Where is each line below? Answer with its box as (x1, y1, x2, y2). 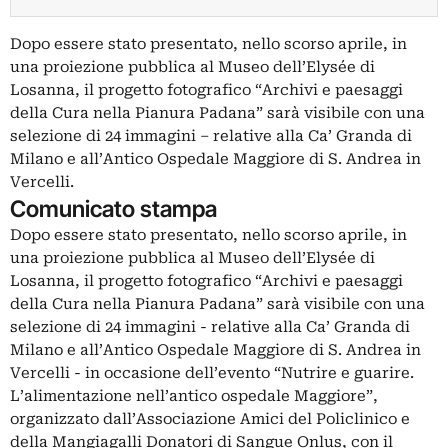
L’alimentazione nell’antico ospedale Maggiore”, (10, 387, 378, 406)
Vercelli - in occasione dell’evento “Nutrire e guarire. (10, 364, 414, 383)
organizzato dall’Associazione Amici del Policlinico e (10, 410, 410, 429)
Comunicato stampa (10, 195, 217, 223)
